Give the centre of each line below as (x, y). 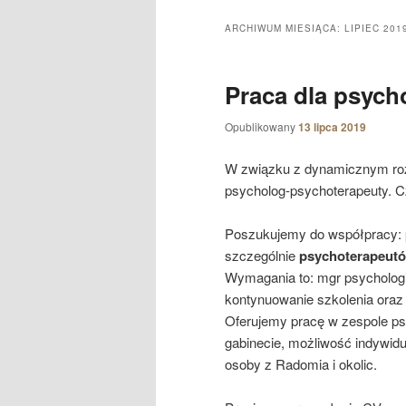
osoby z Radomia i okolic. (301, 364)
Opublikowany (261, 127)
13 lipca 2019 (332, 127)
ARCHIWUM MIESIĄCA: (285, 28)
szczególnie (262, 256)
